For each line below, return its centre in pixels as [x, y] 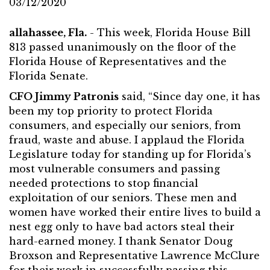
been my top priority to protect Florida [111, 111]
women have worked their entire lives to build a [135, 212]
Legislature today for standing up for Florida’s [130, 154]
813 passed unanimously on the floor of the [123, 47]
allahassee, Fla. [48, 33]
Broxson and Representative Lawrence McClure [134, 256]
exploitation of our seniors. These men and [123, 198]
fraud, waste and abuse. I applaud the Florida [127, 140]
